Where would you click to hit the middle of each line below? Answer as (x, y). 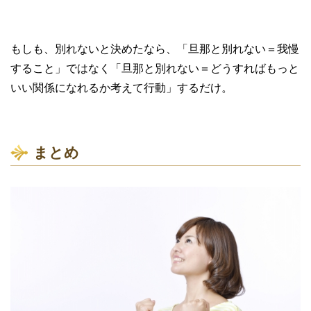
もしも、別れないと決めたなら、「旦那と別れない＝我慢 (155, 49)
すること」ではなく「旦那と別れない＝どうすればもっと (155, 69)
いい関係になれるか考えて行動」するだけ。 (121, 88)
